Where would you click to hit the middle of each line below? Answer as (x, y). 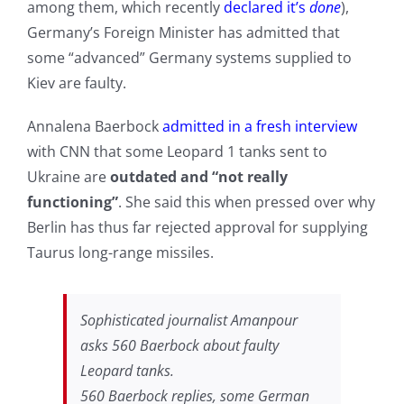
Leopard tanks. (127, 371)
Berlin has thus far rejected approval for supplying (197, 228)
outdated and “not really (198, 177)
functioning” (72, 202)
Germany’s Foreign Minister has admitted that (183, 33)
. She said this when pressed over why (246, 202)
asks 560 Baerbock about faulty (179, 346)
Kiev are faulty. (76, 83)
